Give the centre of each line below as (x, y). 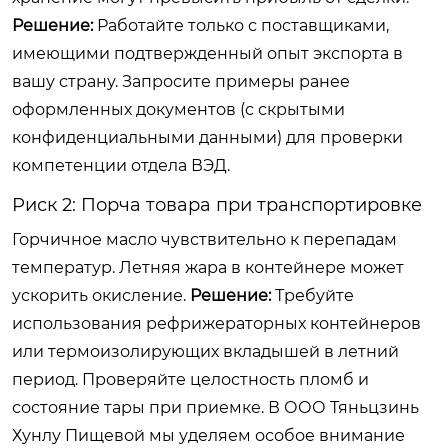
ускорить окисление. (101, 295)
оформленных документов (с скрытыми (178, 109)
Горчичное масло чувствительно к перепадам (204, 239)
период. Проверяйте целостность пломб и (190, 379)
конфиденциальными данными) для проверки (207, 137)
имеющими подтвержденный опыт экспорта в (207, 53)
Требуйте (312, 295)
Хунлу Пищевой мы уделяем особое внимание (208, 435)
